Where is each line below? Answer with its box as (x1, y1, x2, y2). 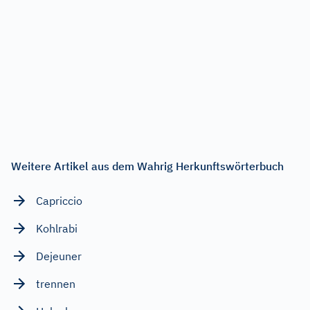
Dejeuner (36, 248, 82, 263)
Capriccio (36, 193, 82, 208)
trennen (36, 276, 75, 291)
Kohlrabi (36, 221, 77, 235)
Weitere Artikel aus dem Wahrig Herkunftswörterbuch (11, 158, 284, 173)
